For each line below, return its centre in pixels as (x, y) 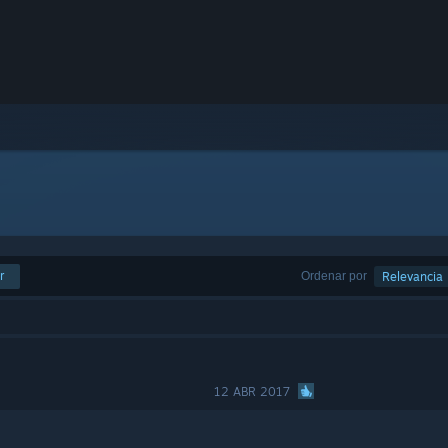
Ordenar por (334, 275)
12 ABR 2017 (252, 391)
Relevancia (412, 276)
